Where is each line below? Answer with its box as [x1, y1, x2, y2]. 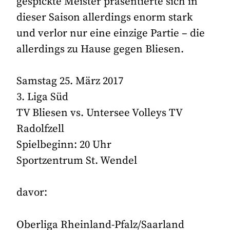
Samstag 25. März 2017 [16, 74, 124, 88]
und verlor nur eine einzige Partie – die [16, 26, 205, 40]
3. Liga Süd [16, 90, 69, 104]
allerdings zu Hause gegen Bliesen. [16, 42, 184, 56]
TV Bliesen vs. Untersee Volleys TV [16, 106, 183, 120]
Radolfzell [16, 122, 65, 136]
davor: [16, 186, 48, 200]
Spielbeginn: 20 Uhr [16, 138, 112, 152]
